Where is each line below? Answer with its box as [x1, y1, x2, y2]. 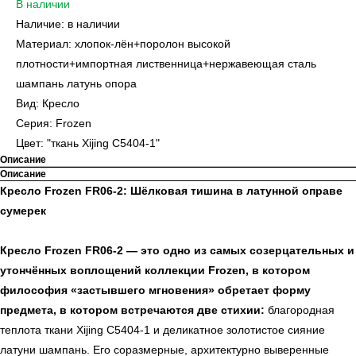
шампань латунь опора [16, 77, 137, 91]
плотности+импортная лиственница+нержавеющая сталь [16, 57, 316, 71]
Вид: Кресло [16, 97, 79, 110]
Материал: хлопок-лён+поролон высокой [16, 37, 230, 51]
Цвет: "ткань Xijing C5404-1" [16, 137, 160, 150]
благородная [265, 304, 335, 317]
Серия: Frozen [16, 117, 91, 130]
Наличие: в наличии [16, 17, 120, 31]
